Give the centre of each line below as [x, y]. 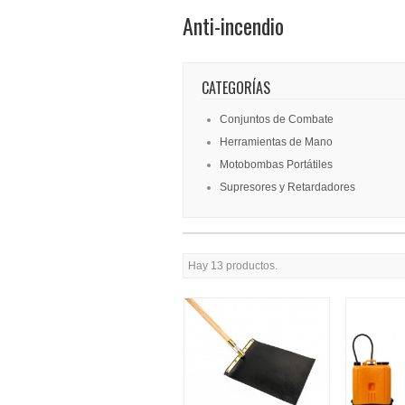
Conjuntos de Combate [277, 119]
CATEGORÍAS [236, 88]
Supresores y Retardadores [287, 187]
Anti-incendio [233, 25]
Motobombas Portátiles [276, 165]
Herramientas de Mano [276, 142]
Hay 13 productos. [233, 266]
